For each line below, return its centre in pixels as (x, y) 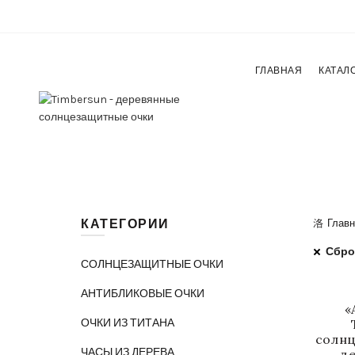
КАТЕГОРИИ (125, 224)
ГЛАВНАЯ (279, 71)
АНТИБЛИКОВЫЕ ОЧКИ (143, 294)
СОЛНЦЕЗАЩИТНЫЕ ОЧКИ (152, 264)
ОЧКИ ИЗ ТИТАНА (128, 323)
